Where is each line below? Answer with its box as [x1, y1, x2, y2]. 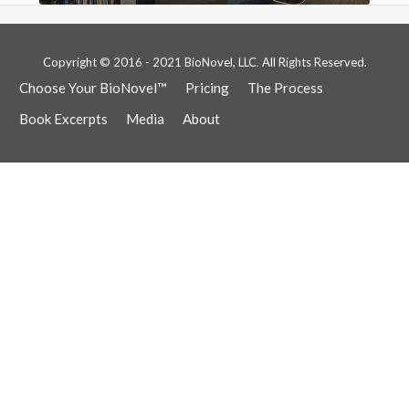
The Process [247, 79, 324, 96]
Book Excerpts [19, 110, 109, 127]
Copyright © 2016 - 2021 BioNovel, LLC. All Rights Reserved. [42, 54, 367, 69]
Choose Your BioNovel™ [19, 79, 168, 96]
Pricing [185, 79, 230, 96]
